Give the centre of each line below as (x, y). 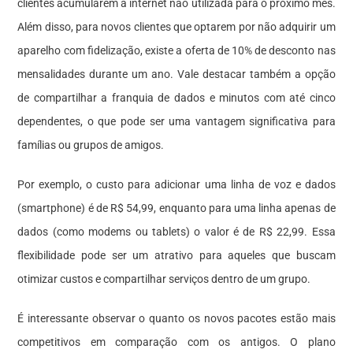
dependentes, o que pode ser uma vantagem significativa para (176, 121)
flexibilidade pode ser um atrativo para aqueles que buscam (176, 255)
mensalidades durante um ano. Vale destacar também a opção (176, 74)
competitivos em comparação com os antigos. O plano (176, 342)
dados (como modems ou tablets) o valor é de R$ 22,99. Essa (176, 231)
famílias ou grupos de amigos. (91, 145)
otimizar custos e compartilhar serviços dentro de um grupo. (164, 279)
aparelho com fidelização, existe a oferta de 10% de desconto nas (176, 50)
